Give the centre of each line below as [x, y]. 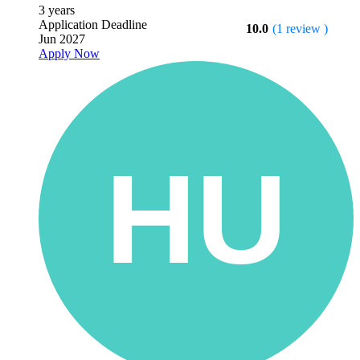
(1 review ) [300, 29]
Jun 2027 [62, 39]
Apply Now [69, 54]
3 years [57, 10]
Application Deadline [93, 25]
